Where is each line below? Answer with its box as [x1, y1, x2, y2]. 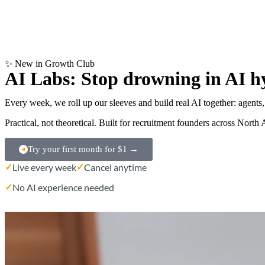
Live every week [12, 161, 76, 173]
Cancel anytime [84, 161, 147, 173]
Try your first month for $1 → [28, 144, 138, 154]
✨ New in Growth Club [5, 59, 95, 69]
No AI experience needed [12, 181, 114, 193]
